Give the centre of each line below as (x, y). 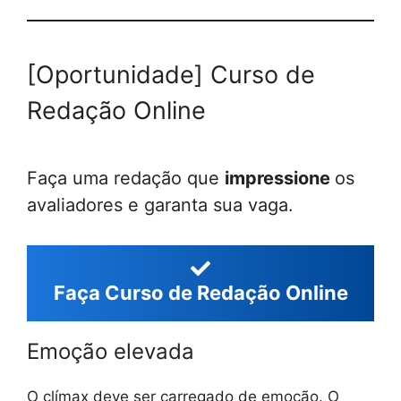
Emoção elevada (111, 351)
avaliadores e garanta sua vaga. (160, 205)
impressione (280, 178)
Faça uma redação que (126, 178)
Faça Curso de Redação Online (200, 293)
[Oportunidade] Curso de (171, 74)
